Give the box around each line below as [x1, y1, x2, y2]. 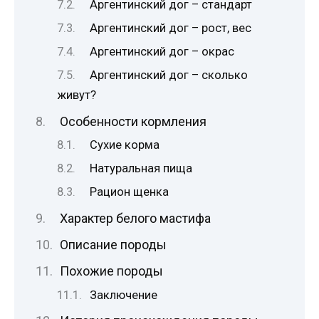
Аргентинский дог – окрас [90, 45, 235, 59]
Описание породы [59, 236, 167, 252]
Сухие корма [90, 138, 160, 152]
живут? [57, 88, 96, 103]
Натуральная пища [90, 162, 193, 176]
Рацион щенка [90, 185, 169, 199]
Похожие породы [59, 263, 163, 278]
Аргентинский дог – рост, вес [90, 21, 252, 36]
